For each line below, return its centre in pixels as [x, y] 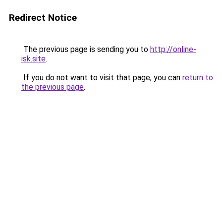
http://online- [173, 49]
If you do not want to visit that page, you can [102, 78]
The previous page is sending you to [86, 49]
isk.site [33, 59]
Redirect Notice [43, 18]
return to [198, 78]
